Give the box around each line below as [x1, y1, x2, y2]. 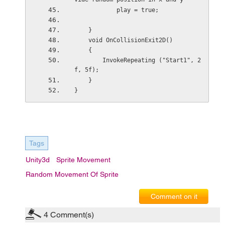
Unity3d [26, 156, 50, 164]
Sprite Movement [56, 156, 110, 164]
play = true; [116, 7, 159, 14]
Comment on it [150, 192, 197, 200]
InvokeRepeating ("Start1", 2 [74, 57, 102, 64]
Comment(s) [48, 210, 94, 219]
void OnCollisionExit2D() [88, 37, 173, 44]
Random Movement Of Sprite [26, 170, 119, 178]
